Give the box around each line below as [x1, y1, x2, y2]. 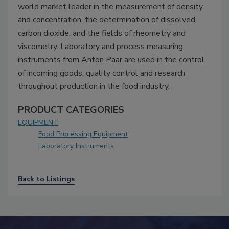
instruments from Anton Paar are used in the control [18, 54, 204, 66]
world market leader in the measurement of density [18, 1, 203, 13]
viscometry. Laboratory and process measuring [18, 41, 183, 53]
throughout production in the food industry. [18, 81, 170, 93]
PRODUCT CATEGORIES [18, 104, 124, 117]
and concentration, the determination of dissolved [18, 14, 195, 26]
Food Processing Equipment [38, 129, 128, 140]
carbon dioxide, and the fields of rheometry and [18, 28, 186, 39]
